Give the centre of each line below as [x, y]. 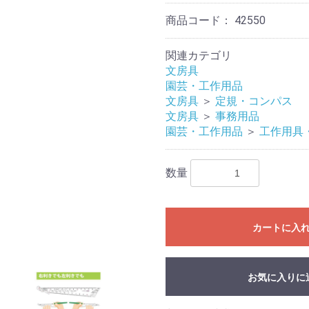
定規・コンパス [254, 101]
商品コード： [200, 20]
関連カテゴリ [199, 56]
